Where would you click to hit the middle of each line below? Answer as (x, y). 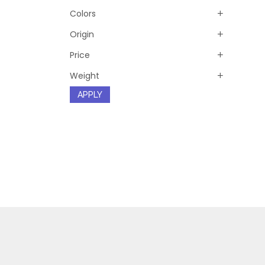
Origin (82, 35)
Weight (85, 76)
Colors (83, 14)
